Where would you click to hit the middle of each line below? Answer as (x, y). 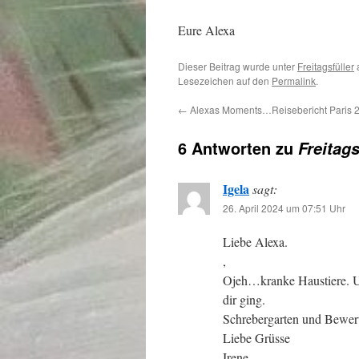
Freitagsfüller (326, 66)
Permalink (294, 81)
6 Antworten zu (238, 148)
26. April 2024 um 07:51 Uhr (284, 208)
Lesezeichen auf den (225, 81)
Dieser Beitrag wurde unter (238, 66)
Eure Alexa (206, 30)
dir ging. (244, 299)
